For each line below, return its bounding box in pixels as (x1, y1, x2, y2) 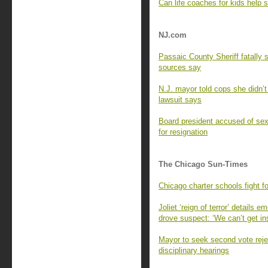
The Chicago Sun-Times (159, 160, 248, 169)
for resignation (159, 127, 208, 136)
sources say (159, 63, 201, 72)
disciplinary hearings (159, 246, 229, 255)
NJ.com (159, 31, 187, 39)
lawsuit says (159, 95, 202, 104)
